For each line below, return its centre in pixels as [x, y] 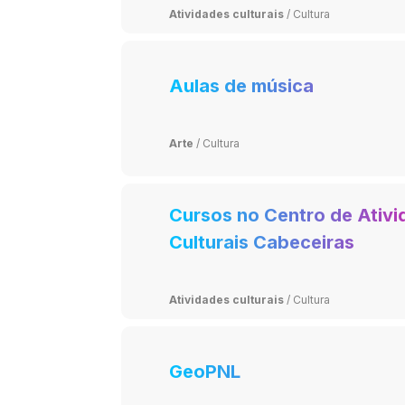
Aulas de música [242, 85]
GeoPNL [205, 371]
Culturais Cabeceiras [262, 242]
